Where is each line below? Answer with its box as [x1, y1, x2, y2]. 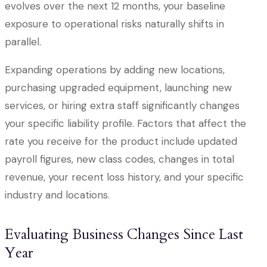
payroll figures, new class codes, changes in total [5, 153, 234, 166]
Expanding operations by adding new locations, [5, 63, 225, 77]
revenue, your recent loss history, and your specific [5, 170, 244, 184]
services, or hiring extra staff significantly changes [5, 99, 240, 113]
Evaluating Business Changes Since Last [5, 225, 243, 245]
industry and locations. [5, 188, 110, 202]
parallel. [5, 35, 41, 49]
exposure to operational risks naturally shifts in [5, 17, 224, 31]
